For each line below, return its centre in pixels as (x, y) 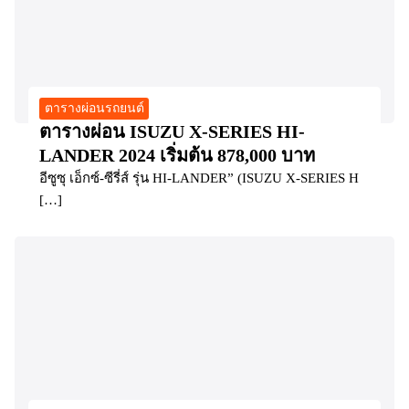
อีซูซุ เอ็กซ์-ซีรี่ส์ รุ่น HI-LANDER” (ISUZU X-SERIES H (199, 178)
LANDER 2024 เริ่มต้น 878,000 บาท (177, 156)
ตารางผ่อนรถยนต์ (94, 109)
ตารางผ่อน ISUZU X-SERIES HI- (172, 132)
